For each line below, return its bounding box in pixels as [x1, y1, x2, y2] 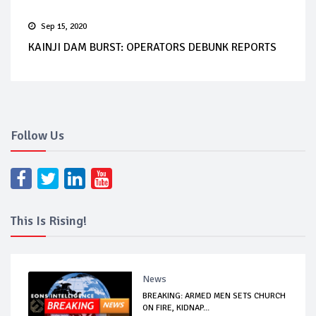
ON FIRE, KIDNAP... [142, 302, 210, 313]
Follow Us [11, 127, 64, 143]
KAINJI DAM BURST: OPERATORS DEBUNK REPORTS [28, 39, 276, 54]
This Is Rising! [11, 212, 87, 229]
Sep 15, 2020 [41, 20, 87, 32]
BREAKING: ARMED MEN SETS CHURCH [142, 290, 286, 301]
